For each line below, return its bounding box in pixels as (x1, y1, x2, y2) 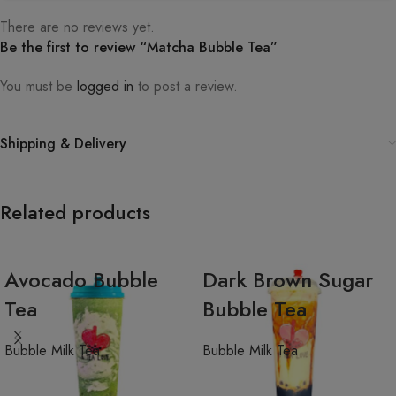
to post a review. (133, 76, 238, 96)
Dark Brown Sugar (202, 264, 373, 295)
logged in (77, 76, 133, 96)
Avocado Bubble (4, 264, 158, 295)
